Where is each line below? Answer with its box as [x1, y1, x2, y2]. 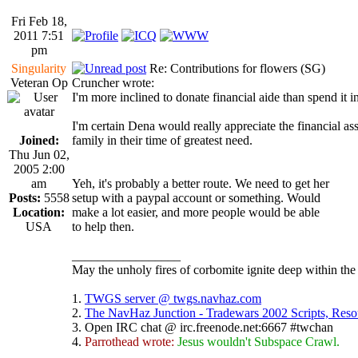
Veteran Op [10, 75, 68, 89]
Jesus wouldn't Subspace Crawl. [177, 334, 340, 348]
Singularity [11, 61, 66, 75]
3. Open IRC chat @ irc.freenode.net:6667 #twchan [72, 320, 333, 334]
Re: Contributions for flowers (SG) [146, 61, 325, 75]
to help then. [72, 219, 134, 233]
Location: [13, 205, 65, 219]
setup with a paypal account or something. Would [72, 190, 320, 205]
